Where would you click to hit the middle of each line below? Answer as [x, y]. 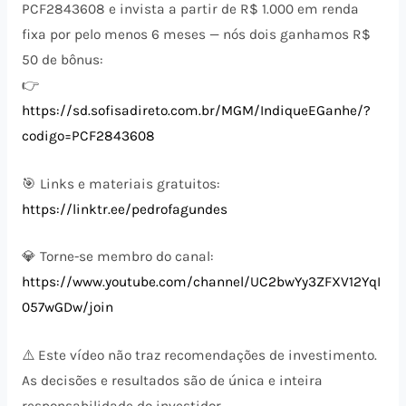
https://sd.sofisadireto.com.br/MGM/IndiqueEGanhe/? [196, 110]
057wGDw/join [67, 308]
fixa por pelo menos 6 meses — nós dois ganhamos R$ [196, 34]
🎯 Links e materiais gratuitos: [121, 184]
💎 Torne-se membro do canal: [117, 257]
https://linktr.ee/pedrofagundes [124, 209]
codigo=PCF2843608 [88, 135]
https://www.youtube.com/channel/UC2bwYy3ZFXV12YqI [201, 282]
